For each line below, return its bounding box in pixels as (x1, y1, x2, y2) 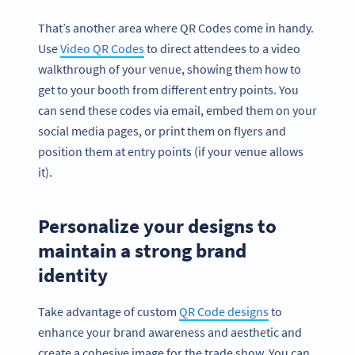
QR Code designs (179, 303, 269, 319)
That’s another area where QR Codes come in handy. (38, 20, 314, 36)
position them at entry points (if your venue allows (38, 143, 303, 160)
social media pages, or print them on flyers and (38, 123, 286, 139)
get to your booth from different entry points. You (38, 82, 299, 98)
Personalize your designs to (38, 213, 277, 239)
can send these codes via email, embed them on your (38, 102, 317, 119)
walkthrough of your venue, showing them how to (38, 61, 301, 78)
